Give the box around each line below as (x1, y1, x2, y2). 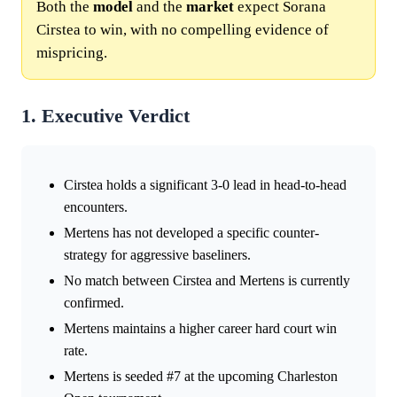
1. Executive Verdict (21, 105, 190, 127)
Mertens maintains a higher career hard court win (64, 320, 337, 336)
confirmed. (64, 294, 124, 310)
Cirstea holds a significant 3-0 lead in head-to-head (64, 176, 346, 192)
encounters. (64, 198, 128, 214)
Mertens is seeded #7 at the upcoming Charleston (64, 368, 338, 384)
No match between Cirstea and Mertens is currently (64, 272, 350, 288)
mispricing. (36, 43, 107, 61)
